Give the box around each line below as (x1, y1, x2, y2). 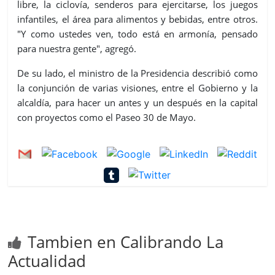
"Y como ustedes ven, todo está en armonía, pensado (17, 27, 258, 40)
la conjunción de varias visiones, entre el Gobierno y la (17, 81, 258, 94)
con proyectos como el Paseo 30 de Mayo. (17, 110, 196, 123)
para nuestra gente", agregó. (17, 42, 137, 55)
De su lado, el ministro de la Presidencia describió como (17, 66, 258, 79)
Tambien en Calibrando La (28, 230, 224, 253)
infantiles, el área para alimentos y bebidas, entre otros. (17, 12, 258, 25)
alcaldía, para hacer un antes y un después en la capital (17, 96, 258, 109)
